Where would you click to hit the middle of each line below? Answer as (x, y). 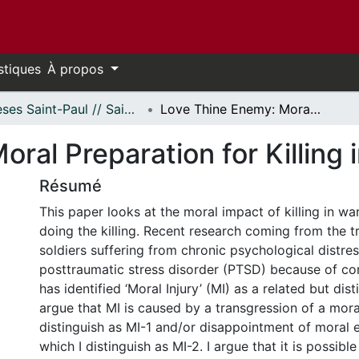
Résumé (71, 186)
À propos (77, 69)
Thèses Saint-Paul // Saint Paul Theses (129, 109)
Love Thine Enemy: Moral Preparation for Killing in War (315, 109)
